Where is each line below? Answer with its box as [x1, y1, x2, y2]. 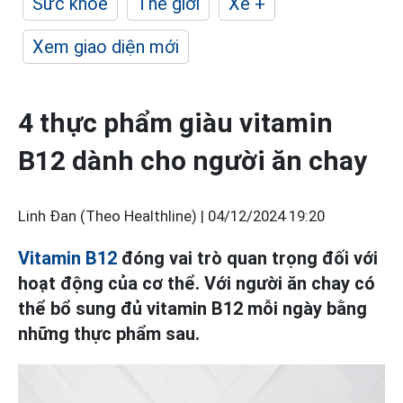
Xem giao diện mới [32, 36, 179, 58]
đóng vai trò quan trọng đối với [117, 247, 378, 269]
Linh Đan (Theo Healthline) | [18, 208, 208, 225]
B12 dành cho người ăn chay [18, 145, 367, 176]
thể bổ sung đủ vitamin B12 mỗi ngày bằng [18, 298, 367, 319]
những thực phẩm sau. [18, 323, 200, 345]
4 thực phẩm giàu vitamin [18, 107, 333, 139]
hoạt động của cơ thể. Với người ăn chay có [18, 273, 375, 294]
